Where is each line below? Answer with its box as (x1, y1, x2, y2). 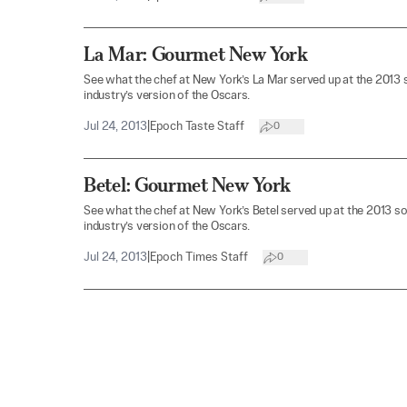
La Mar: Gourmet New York (84, 42, 308, 65)
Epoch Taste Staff (150, 120, 244, 133)
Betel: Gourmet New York (84, 173, 292, 196)
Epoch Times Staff (150, 251, 248, 263)
